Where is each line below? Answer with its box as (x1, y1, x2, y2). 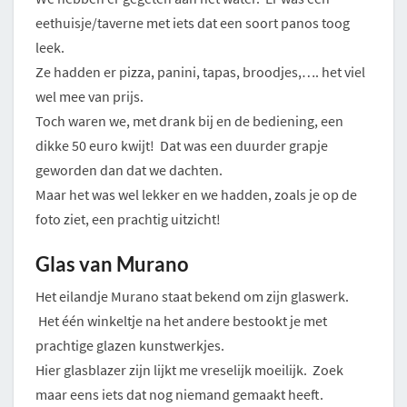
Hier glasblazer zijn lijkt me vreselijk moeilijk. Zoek (35, 360, 343, 379)
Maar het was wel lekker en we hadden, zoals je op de (35, 184, 357, 203)
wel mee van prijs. (35, 86, 144, 105)
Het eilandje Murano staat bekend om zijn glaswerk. (35, 286, 349, 305)
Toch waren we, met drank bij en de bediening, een (35, 111, 343, 130)
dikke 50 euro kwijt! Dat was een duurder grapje (35, 135, 328, 154)
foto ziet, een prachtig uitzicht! (35, 209, 221, 228)
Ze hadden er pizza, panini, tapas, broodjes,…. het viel (35, 62, 365, 81)
